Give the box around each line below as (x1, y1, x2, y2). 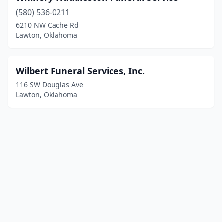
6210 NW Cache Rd (16, 20, 79, 30)
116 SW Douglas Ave (16, 80, 83, 89)
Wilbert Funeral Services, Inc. (16, 65, 145, 77)
